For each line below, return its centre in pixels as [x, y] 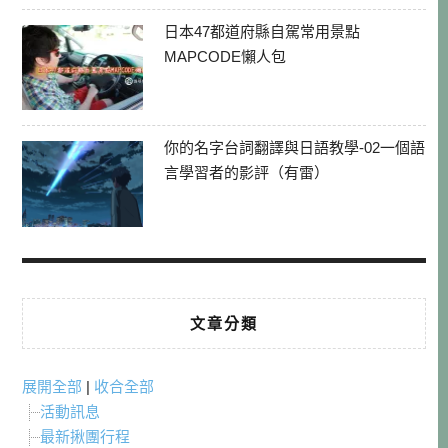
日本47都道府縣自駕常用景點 [261, 31]
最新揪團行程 [85, 436]
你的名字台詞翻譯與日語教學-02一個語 [294, 148]
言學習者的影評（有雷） [246, 173]
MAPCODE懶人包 [224, 56]
